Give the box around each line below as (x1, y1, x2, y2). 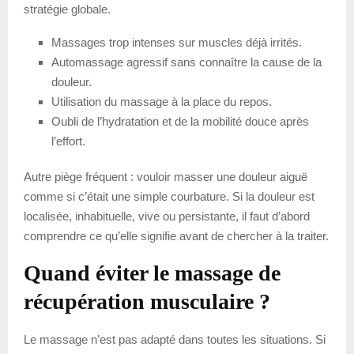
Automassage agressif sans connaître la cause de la (51, 55, 322, 70)
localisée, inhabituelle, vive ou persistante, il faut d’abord (24, 209, 310, 224)
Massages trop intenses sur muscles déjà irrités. (51, 36, 302, 50)
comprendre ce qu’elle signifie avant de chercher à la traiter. (24, 229, 329, 243)
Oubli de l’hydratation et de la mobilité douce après (51, 115, 309, 129)
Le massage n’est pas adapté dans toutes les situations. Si (24, 333, 326, 347)
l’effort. (51, 134, 85, 149)
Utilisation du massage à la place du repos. (51, 95, 272, 109)
